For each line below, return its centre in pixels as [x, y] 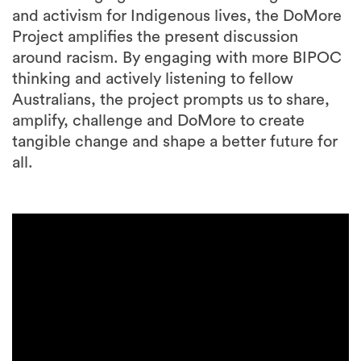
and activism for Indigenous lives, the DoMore [177, 17]
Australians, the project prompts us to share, [171, 100]
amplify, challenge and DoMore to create [158, 121]
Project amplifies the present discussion [155, 37]
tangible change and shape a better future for [175, 142]
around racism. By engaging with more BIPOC [177, 58]
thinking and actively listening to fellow [153, 79]
